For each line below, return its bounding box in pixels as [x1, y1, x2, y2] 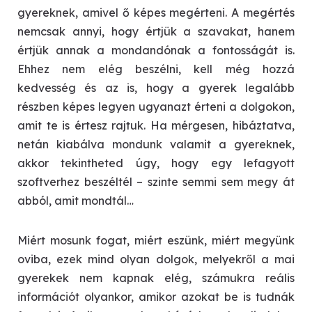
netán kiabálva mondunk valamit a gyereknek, [17, 136, 295, 151]
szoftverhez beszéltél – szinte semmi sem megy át [17, 174, 295, 189]
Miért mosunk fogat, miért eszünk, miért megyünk [17, 233, 295, 247]
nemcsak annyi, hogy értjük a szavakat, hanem [17, 24, 295, 38]
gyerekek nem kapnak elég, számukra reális [17, 270, 295, 285]
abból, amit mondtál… [17, 193, 134, 208]
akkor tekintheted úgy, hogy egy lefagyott [17, 155, 295, 170]
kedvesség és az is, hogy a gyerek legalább [17, 80, 295, 95]
